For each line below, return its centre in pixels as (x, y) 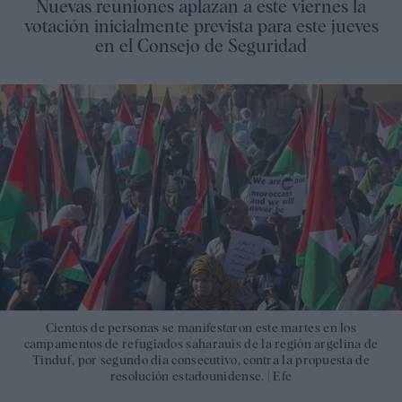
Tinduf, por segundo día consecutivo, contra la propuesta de (201, 359)
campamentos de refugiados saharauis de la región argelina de (201, 343)
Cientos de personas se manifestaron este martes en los (201, 327)
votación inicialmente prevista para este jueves (201, 26)
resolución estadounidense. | (192, 376)
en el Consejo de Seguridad (201, 46)
